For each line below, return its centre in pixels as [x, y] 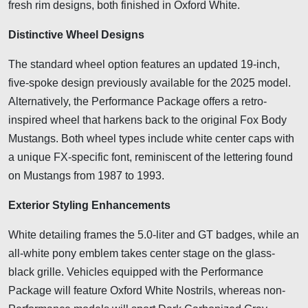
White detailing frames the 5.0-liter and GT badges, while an [154, 234]
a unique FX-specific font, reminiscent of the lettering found [151, 157]
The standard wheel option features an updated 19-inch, [144, 64]
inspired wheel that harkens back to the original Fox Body [147, 120]
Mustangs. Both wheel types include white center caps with [151, 138]
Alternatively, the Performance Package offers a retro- [137, 101]
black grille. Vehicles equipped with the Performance [136, 272]
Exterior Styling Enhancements [89, 205]
